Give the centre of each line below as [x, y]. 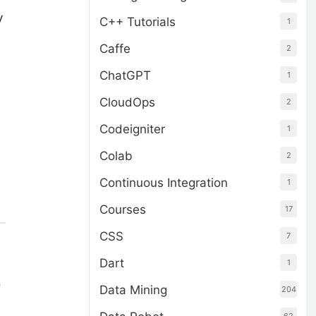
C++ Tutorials [138, 22]
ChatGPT [125, 75]
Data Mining [133, 290]
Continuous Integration [164, 183]
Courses [123, 209]
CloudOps [127, 102]
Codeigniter [132, 129]
